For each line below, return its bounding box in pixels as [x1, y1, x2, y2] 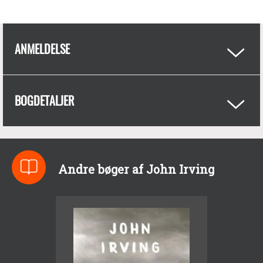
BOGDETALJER [15, 92, 74, 109]
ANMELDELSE [15, 40, 70, 58]
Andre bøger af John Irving [58, 161, 214, 177]
